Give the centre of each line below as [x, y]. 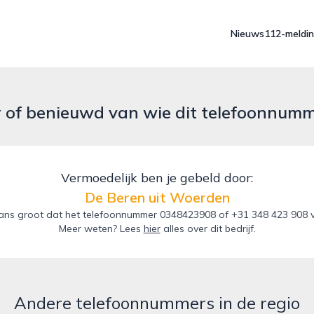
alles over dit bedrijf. [208, 228]
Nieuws [247, 34]
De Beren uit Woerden [157, 197]
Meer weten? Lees [101, 228]
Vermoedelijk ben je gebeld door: [157, 178]
